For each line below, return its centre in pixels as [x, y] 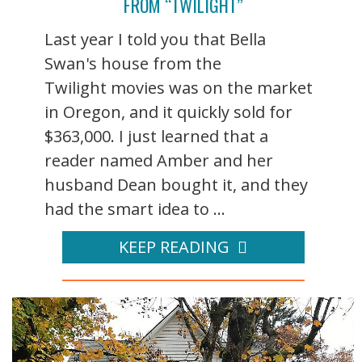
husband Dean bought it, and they [176, 184]
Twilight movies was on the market [179, 87]
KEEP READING [174, 246]
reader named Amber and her [159, 160]
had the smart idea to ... [135, 208]
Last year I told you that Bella [155, 39]
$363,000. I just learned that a [156, 136]
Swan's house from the [133, 63]
